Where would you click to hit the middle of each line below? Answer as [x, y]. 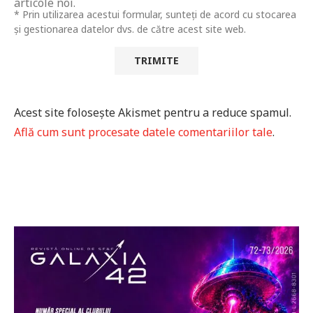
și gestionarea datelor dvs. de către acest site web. [130, 29]
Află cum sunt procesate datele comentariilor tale [143, 132]
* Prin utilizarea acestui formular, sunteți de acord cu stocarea [155, 14]
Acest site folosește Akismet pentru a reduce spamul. [153, 112]
